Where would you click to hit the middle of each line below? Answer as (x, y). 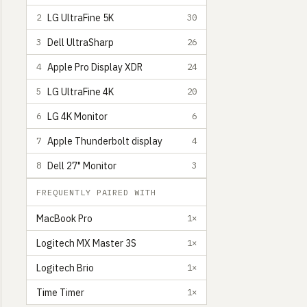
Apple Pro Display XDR (95, 67)
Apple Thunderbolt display (105, 141)
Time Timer (60, 292)
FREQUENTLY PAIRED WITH (97, 192)
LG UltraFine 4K (81, 91)
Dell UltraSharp (81, 42)
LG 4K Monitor (77, 116)
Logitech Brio (65, 268)
